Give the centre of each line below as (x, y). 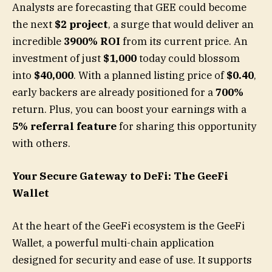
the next (33, 24)
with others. (41, 143)
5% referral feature (64, 126)
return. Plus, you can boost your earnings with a (129, 109)
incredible (38, 41)
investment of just (58, 58)
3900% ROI (92, 41)
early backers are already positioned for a (114, 92)
